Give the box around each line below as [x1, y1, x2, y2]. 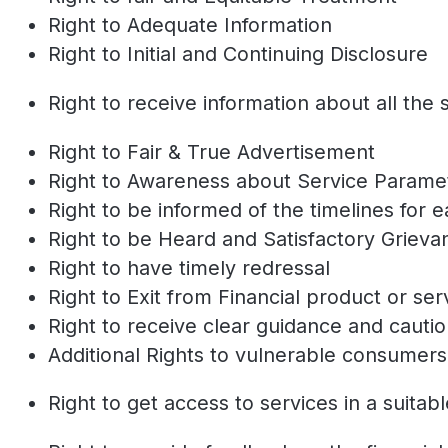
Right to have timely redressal [48, 255, 330, 280]
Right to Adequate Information [48, 13, 332, 38]
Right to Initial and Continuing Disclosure [48, 42, 428, 67]
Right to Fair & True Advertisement [48, 139, 375, 164]
